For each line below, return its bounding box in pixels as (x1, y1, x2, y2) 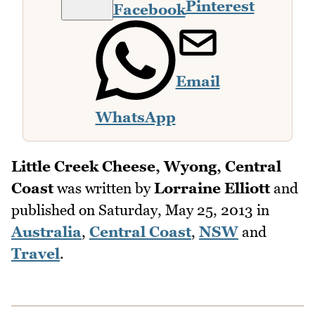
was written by (53, 179, 154, 198)
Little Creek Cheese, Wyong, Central (11, 157, 281, 176)
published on (11, 201, 98, 219)
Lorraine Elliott (154, 179, 270, 198)
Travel (11, 245, 60, 263)
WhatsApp (95, 108, 176, 126)
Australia (11, 223, 82, 241)
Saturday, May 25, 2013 (98, 201, 253, 219)
